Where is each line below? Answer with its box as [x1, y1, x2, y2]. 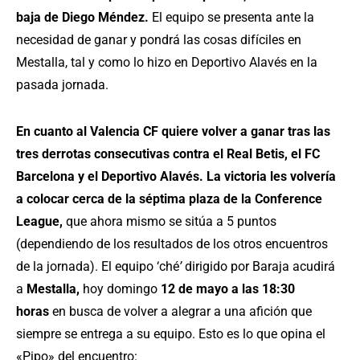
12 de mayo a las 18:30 [161, 281, 295, 297]
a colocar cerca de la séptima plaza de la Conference [16, 191, 322, 207]
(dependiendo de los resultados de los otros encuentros [16, 236, 328, 252]
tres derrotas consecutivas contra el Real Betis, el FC [16, 146, 320, 162]
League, [16, 214, 66, 230]
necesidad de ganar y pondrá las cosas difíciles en [16, 32, 301, 48]
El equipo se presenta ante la [152, 10, 314, 26]
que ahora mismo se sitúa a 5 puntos [66, 214, 276, 230]
